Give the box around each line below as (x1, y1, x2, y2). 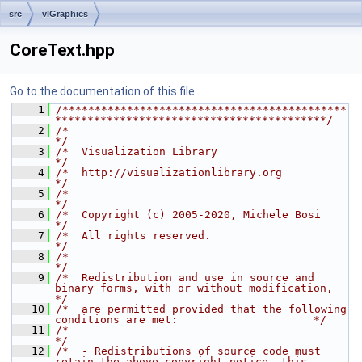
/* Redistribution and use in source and (56, 271, 314, 284)
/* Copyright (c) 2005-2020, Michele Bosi (56, 208, 321, 221)
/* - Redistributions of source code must (56, 345, 321, 357)
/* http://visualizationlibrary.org (56, 166, 282, 179)
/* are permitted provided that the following (56, 303, 347, 315)
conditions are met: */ (55, 314, 326, 326)
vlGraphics (42, 9, 88, 19)
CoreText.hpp (10, 40, 115, 60)
